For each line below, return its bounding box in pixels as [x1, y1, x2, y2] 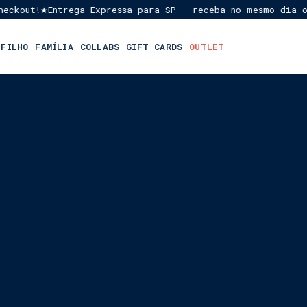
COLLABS [79, 40, 120, 53]
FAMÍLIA [35, 40, 73, 53]
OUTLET [189, 40, 225, 53]
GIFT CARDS [126, 40, 183, 53]
